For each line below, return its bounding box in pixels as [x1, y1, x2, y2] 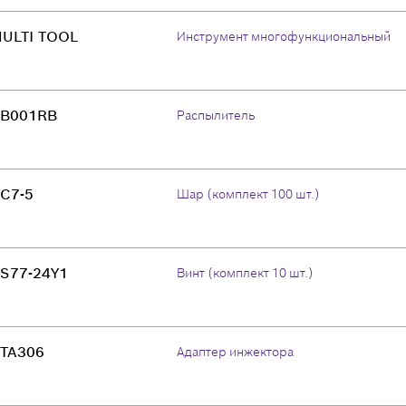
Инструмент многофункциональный [177, 28, 391, 44]
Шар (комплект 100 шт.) [177, 186, 320, 202]
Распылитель [177, 107, 255, 123]
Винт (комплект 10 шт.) [177, 265, 314, 281]
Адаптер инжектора [177, 343, 294, 360]
